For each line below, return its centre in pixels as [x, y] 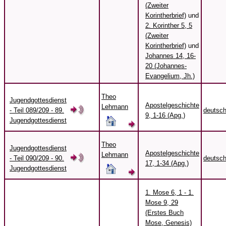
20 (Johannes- [166, 66]
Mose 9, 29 [162, 203]
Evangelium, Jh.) [170, 76]
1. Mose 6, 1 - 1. [169, 193]
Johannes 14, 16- [171, 56]
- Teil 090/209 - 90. [37, 158]
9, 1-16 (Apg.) [165, 116]
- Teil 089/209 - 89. [37, 110]
